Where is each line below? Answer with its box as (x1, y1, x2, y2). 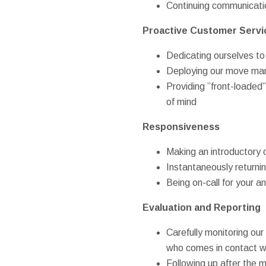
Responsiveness (142, 121, 220, 132)
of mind (166, 96, 197, 107)
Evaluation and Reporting (142, 202, 261, 213)
